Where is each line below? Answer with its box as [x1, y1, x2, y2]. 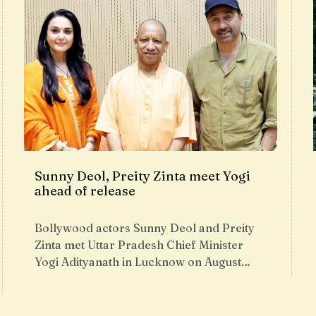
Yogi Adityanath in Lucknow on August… [35, 255, 250, 269]
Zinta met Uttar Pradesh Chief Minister [35, 238, 243, 252]
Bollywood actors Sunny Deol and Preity [35, 221, 255, 235]
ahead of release [35, 183, 135, 199]
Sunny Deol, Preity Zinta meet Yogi [35, 168, 250, 184]
